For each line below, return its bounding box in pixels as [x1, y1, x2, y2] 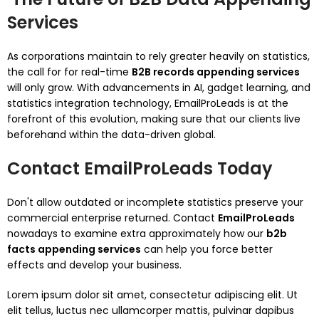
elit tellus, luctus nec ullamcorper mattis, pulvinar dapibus [7, 303, 294, 318]
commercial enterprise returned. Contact [7, 211, 218, 225]
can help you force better [141, 242, 273, 256]
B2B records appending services [132, 65, 300, 79]
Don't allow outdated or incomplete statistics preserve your [7, 195, 303, 209]
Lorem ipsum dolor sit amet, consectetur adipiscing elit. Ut [7, 288, 298, 302]
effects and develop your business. [7, 258, 182, 272]
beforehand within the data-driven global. [7, 127, 216, 142]
